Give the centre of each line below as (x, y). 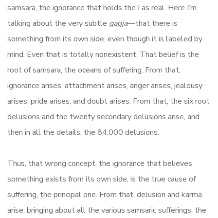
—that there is (153, 24)
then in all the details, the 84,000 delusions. (83, 133)
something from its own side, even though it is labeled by (105, 39)
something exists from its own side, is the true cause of (101, 179)
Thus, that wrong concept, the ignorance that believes (100, 164)
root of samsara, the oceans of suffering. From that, (94, 70)
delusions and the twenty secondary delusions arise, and (103, 117)
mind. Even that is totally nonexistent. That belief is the (103, 55)
